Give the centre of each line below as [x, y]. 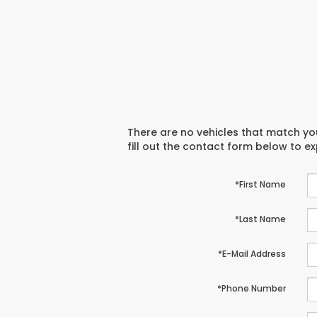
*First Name [260, 185]
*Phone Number [251, 289]
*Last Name [260, 219]
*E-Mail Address [252, 254]
